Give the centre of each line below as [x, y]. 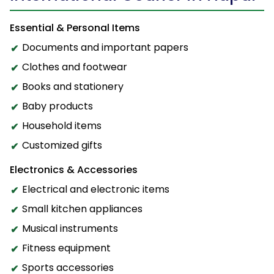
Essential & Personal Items [75, 28]
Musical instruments [70, 229]
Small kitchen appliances [82, 209]
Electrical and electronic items [96, 190]
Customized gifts [62, 146]
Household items [62, 126]
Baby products [57, 106]
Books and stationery [73, 87]
